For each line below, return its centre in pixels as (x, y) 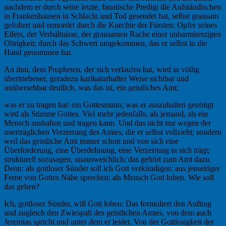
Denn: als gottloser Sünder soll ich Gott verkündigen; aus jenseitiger (112, 168)
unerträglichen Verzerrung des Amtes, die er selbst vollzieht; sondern (113, 132)
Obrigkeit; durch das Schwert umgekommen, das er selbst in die (105, 43)
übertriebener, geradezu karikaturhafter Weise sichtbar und (96, 78)
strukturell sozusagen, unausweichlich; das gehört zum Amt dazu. (108, 159)
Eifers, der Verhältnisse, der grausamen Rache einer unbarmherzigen (112, 34)
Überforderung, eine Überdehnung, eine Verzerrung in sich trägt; (107, 150)
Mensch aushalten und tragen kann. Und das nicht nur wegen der (107, 123)
